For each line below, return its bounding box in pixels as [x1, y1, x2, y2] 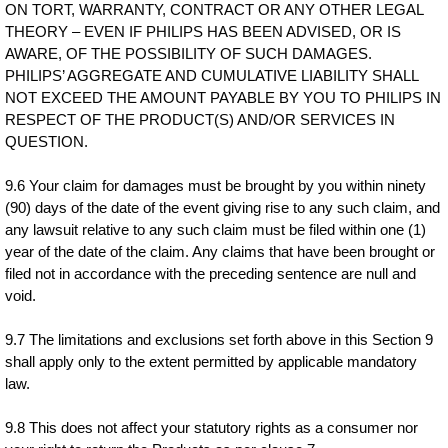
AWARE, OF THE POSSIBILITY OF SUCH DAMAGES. [5, 45, 373, 62]
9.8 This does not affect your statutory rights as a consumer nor [5, 419, 419, 436]
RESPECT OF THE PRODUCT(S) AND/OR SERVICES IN [5, 111, 396, 128]
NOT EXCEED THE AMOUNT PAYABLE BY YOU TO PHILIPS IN [5, 89, 442, 106]
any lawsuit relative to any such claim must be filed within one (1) [5, 221, 427, 238]
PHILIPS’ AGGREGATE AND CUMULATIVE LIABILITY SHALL [5, 67, 419, 84]
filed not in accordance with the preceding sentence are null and [5, 265, 417, 282]
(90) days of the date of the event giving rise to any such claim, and [5, 199, 441, 216]
